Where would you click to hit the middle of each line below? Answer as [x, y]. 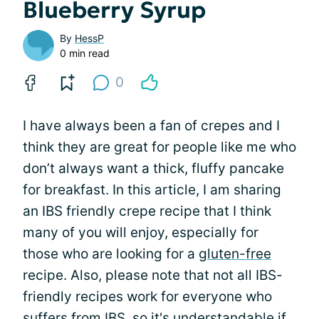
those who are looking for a [111, 253]
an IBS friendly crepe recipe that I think [147, 211]
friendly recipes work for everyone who [147, 296]
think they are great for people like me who [159, 147]
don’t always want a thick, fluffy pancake [153, 168]
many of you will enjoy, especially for [141, 232]
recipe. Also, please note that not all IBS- [153, 275]
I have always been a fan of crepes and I [151, 125]
